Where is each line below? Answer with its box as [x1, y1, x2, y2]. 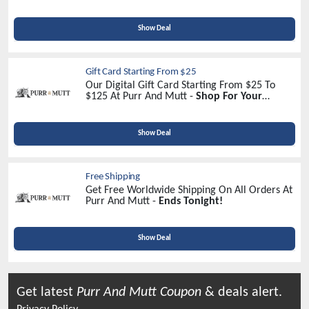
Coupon [157, 286, 201, 299]
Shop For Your [196, 91, 262, 102]
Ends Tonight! [159, 196, 223, 207]
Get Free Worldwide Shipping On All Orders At [86, 185, 292, 196]
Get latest [17, 286, 77, 299]
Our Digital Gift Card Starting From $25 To [86, 80, 275, 91]
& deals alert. [201, 286, 282, 299]
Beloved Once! [86, 102, 154, 113]
